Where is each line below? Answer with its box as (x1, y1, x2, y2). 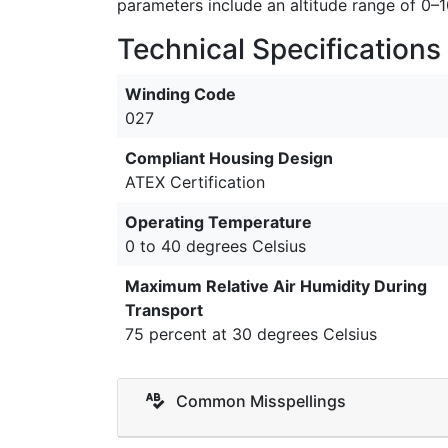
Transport (125, 300, 203, 320)
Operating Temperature (125, 212, 312, 232)
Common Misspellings (172, 390, 346, 411)
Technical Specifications (117, 32, 441, 66)
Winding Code (125, 84, 236, 104)
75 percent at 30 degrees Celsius (125, 324, 377, 344)
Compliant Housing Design (125, 148, 333, 168)
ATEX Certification (125, 172, 265, 192)
